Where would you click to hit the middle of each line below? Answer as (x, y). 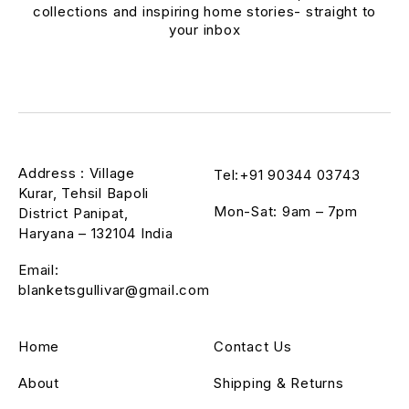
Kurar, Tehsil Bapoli (84, 193)
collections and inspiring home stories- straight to (204, 11)
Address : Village (77, 173)
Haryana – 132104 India (96, 233)
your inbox (204, 29)
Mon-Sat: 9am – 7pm (286, 211)
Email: (39, 269)
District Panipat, (73, 213)
